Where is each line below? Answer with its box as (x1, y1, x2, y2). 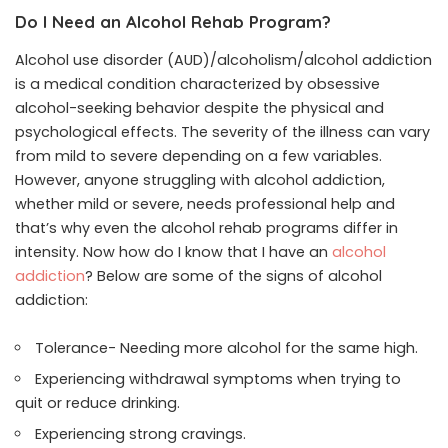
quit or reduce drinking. (15, 392, 180, 413)
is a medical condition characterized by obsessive (15, 73, 380, 94)
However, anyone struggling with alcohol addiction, (15, 169, 385, 190)
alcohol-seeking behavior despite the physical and (15, 97, 384, 118)
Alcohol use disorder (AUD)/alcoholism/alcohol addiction (15, 49, 432, 70)
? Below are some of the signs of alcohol (85, 265, 382, 286)
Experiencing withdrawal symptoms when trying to (35, 368, 402, 389)
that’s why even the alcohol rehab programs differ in (15, 217, 398, 238)
